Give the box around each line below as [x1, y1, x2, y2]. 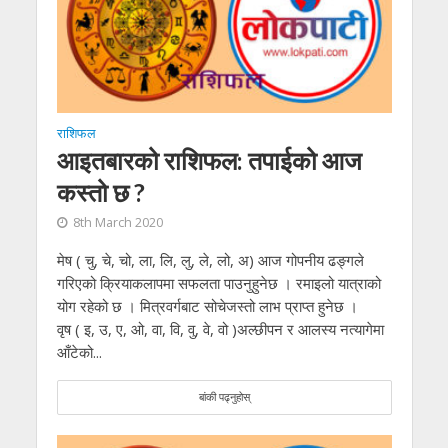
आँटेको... [56, 341, 102, 362]
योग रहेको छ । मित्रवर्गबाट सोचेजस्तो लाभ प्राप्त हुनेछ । [56, 295, 358, 316]
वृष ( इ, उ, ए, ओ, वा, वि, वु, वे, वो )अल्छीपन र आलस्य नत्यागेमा [56, 318, 384, 339]
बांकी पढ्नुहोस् [198, 389, 250, 404]
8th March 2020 [72, 213, 163, 231]
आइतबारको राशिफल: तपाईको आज [56, 144, 362, 175]
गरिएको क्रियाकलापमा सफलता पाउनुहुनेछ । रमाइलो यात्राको [56, 272, 381, 293]
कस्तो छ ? [56, 176, 145, 207]
